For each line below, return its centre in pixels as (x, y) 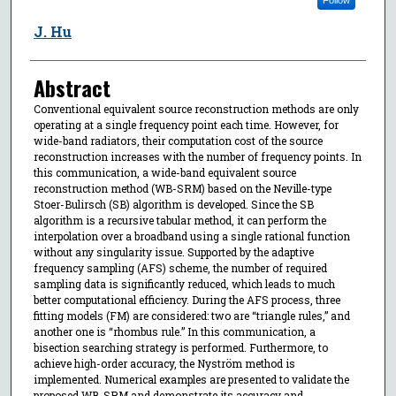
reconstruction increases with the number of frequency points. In (197, 156)
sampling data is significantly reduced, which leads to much (184, 283)
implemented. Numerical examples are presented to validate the (191, 379)
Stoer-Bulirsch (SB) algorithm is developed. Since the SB (173, 204)
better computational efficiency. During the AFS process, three (187, 299)
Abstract (72, 87)
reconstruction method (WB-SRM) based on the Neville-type (182, 188)
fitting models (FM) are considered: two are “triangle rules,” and (191, 315)
